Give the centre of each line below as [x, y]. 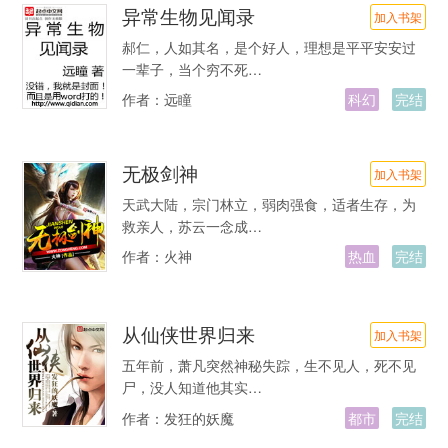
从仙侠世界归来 [188, 334]
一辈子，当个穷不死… [191, 69]
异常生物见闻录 [188, 15]
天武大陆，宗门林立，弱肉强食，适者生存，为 [268, 203]
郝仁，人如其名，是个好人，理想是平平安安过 [268, 47]
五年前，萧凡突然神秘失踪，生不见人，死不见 [268, 365]
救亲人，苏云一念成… [191, 225]
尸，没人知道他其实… [191, 387]
